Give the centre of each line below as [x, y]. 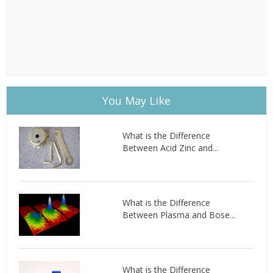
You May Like [136, 100]
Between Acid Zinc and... [170, 147]
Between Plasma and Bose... [179, 214]
